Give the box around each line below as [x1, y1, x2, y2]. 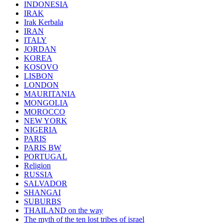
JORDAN [24, 45, 56, 54]
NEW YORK [24, 116, 67, 125]
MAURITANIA [24, 90, 76, 99]
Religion [24, 161, 51, 170]
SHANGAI [24, 188, 61, 197]
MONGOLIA [24, 99, 68, 108]
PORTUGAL [24, 152, 67, 161]
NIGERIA [24, 125, 57, 134]
